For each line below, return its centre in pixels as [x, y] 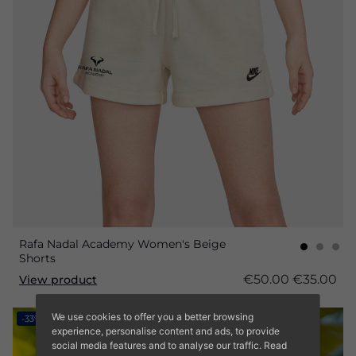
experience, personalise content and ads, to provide [165, 331]
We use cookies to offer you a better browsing [152, 316]
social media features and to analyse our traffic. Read [169, 345]
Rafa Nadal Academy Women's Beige [122, 244]
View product [58, 279]
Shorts [37, 259]
